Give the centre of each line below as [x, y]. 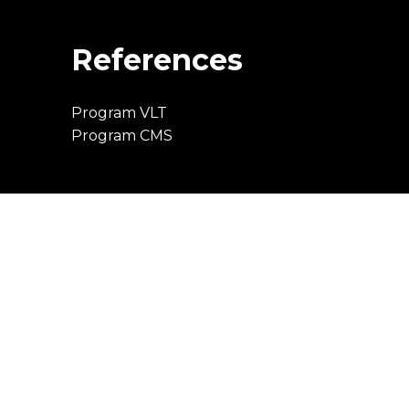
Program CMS [121, 136]
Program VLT [119, 113]
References [157, 60]
